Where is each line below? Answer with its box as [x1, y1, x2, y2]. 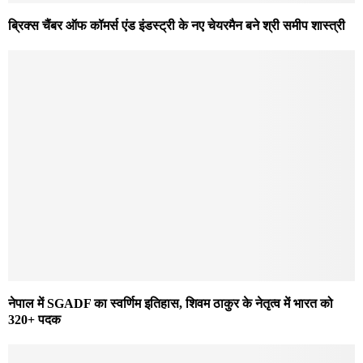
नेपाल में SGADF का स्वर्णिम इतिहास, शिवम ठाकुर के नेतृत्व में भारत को [8, 297, 333, 311]
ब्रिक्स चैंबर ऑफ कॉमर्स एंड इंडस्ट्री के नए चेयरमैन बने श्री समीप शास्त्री [8, 19, 345, 33]
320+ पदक [8, 313, 61, 327]
